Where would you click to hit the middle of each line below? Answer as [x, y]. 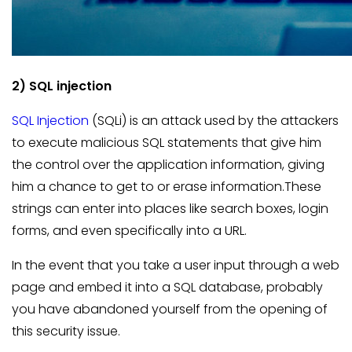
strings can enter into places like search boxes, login [170, 209]
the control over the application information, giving [168, 165]
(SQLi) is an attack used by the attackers [214, 121]
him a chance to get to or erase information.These [167, 187]
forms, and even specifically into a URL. [129, 231]
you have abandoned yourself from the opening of [170, 309]
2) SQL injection [62, 86]
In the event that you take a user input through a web [176, 265]
